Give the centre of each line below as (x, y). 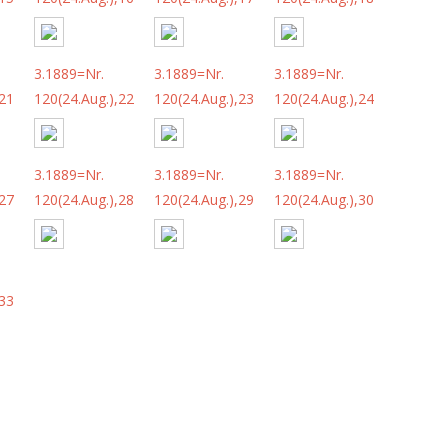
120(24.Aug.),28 (84, 199)
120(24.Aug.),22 (84, 98)
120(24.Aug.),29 (204, 199)
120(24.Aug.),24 (324, 98)
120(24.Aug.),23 (204, 98)
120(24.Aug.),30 (324, 199)
